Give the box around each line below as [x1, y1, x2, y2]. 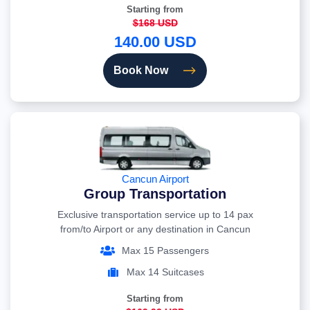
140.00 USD [113, 33, 197, 51]
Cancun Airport [121, 173, 189, 185]
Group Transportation [84, 186, 226, 202]
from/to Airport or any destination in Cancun [60, 224, 250, 235]
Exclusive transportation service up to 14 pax [57, 209, 253, 221]
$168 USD [132, 17, 178, 29]
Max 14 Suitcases [127, 266, 204, 278]
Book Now [113, 64, 168, 77]
